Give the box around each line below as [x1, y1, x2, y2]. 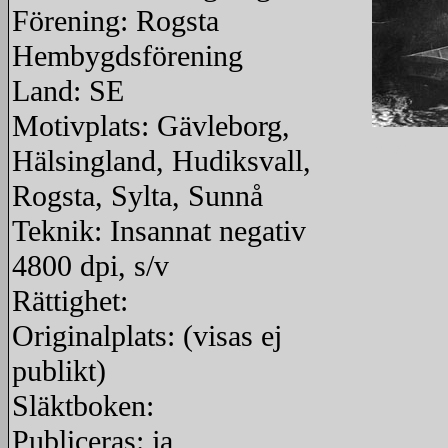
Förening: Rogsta [12, 4, 219, 38]
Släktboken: [12, 389, 154, 423]
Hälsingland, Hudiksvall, [12, 144, 311, 178]
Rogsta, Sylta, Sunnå [12, 179, 263, 213]
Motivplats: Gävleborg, [12, 109, 290, 143]
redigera [372, 141, 418, 156]
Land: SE [12, 74, 124, 108]
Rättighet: [12, 284, 128, 318]
